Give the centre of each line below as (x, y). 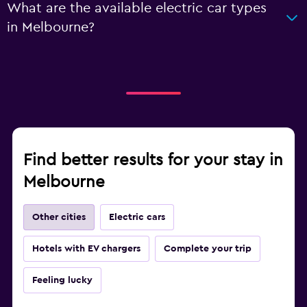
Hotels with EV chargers (86, 248)
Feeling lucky (62, 280)
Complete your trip (208, 248)
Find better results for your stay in (153, 160)
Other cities (59, 217)
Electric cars (137, 217)
